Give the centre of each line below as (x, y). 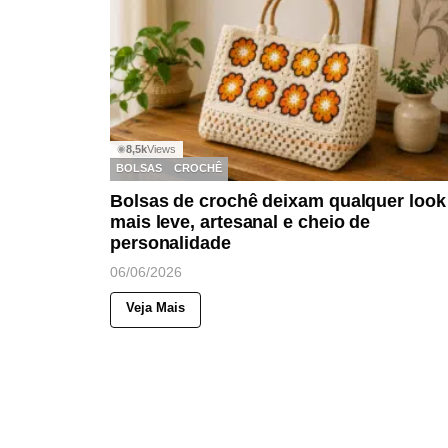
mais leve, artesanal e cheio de (240, 221)
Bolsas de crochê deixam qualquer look (278, 200)
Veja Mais (155, 307)
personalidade (170, 242)
